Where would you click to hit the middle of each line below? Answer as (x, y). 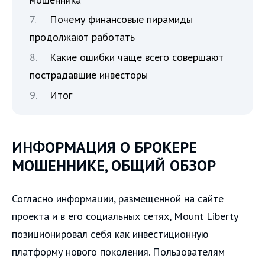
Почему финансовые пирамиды (121, 20)
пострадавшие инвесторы (89, 75)
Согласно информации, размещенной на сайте (118, 198)
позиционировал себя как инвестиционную (110, 234)
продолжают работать (82, 37)
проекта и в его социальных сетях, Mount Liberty (125, 216)
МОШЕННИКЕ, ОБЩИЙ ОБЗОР (114, 165)
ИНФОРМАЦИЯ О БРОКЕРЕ (104, 147)
